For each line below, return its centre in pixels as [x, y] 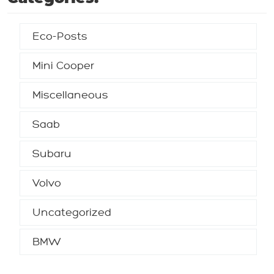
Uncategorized [72, 212]
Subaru [52, 154]
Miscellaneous [70, 95]
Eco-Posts [60, 36]
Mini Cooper [63, 65]
